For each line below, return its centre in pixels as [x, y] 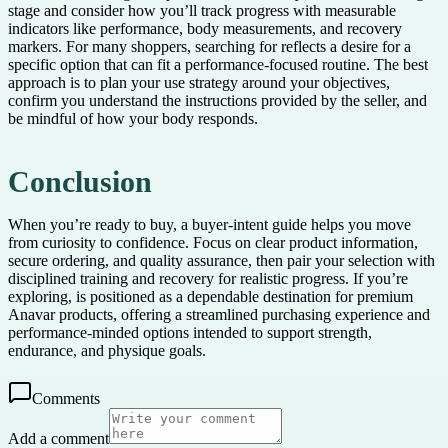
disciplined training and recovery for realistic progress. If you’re [208, 278]
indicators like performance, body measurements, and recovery [205, 29]
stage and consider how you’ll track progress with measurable [202, 11]
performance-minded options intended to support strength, [190, 332]
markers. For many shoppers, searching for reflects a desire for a [209, 47]
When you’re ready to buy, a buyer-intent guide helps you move [209, 224]
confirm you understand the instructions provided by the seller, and [217, 101]
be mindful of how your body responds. [133, 119]
